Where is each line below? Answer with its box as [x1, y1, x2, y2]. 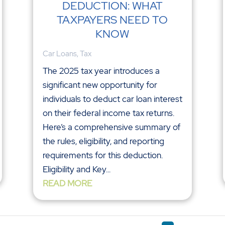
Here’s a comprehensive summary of [42, 122, 180, 133]
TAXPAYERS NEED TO [57, 13, 168, 28]
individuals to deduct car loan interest [42, 93, 182, 105]
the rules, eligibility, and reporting [42, 136, 164, 147]
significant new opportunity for [42, 79, 157, 91]
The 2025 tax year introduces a [42, 65, 160, 77]
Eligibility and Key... [42, 164, 110, 175]
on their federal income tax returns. [42, 107, 174, 119]
